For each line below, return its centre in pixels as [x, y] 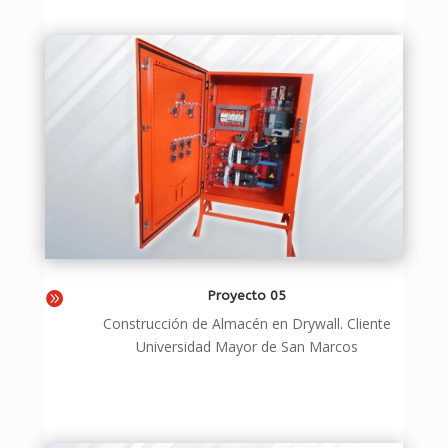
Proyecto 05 [247, 295]
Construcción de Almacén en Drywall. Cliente [247, 323]
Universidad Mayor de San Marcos [247, 346]
